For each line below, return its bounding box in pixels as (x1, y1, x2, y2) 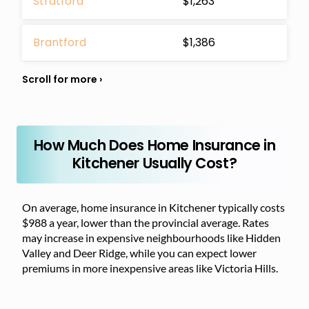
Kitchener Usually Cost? (72, 152, 237, 173)
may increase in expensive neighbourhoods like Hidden (22, 230, 281, 244)
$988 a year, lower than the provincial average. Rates (22, 215, 269, 229)
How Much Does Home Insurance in (33, 134, 276, 155)
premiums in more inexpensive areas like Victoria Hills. (22, 261, 278, 275)
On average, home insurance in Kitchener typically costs (22, 200, 285, 214)
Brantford (33, 34, 86, 50)
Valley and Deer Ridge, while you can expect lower (22, 246, 257, 259)
